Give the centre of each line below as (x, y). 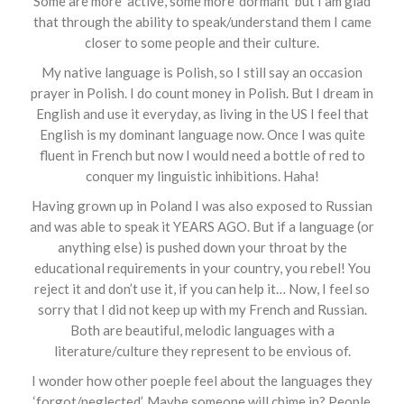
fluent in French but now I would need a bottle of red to (202, 155)
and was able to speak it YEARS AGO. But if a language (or (202, 226)
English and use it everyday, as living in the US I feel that (202, 113)
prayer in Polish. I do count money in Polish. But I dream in (202, 92)
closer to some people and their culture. (202, 42)
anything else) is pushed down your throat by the (202, 247)
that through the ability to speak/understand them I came (202, 21)
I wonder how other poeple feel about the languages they (202, 380)
